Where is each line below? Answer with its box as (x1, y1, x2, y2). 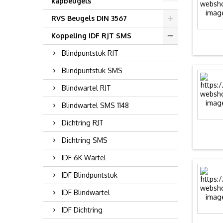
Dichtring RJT (62, 118, 104, 127)
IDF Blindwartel (62, 188, 110, 197)
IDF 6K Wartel (62, 153, 106, 162)
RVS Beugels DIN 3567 (51, 14, 127, 22)
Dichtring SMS (62, 136, 108, 144)
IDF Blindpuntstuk (62, 171, 117, 179)
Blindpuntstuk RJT (62, 49, 118, 57)
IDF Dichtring (62, 206, 103, 214)
